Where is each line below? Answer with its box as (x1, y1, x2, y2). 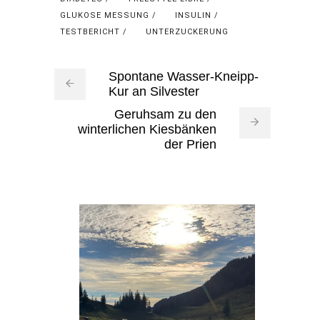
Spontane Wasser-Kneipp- (108, 69, 259, 84)
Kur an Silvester (108, 84, 199, 99)
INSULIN (174, 10, 211, 20)
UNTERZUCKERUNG (145, 26, 229, 36)
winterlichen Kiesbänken (77, 122, 216, 137)
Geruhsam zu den (114, 107, 216, 122)
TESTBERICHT (59, 26, 120, 36)
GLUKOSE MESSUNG (59, 10, 149, 20)
